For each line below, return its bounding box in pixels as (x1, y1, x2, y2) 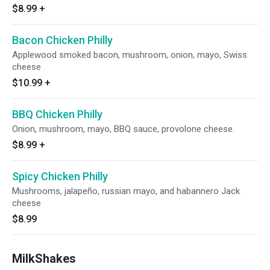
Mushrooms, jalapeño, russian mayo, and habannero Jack (12, 186, 240, 196)
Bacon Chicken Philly (12, 34, 113, 46)
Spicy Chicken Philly (12, 170, 108, 183)
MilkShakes (12, 251, 76, 266)
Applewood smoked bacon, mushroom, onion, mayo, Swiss (12, 49, 247, 60)
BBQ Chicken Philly (12, 108, 102, 121)
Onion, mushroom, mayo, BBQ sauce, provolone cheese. (12, 124, 234, 134)
